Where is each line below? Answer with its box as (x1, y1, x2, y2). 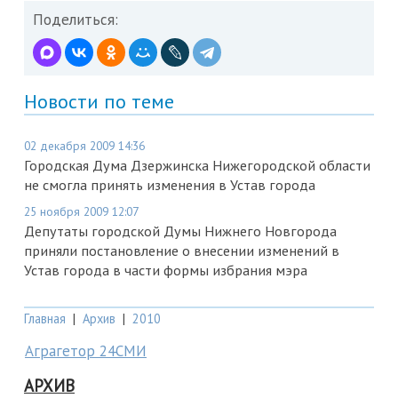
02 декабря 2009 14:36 (24, 137, 145, 154)
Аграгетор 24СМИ (25, 340, 147, 361)
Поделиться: (33, 9, 118, 29)
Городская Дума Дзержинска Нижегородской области (24, 155, 370, 174)
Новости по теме (24, 88, 174, 114)
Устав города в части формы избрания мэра (24, 260, 307, 279)
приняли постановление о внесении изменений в (24, 241, 339, 259)
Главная (24, 309, 66, 327)
